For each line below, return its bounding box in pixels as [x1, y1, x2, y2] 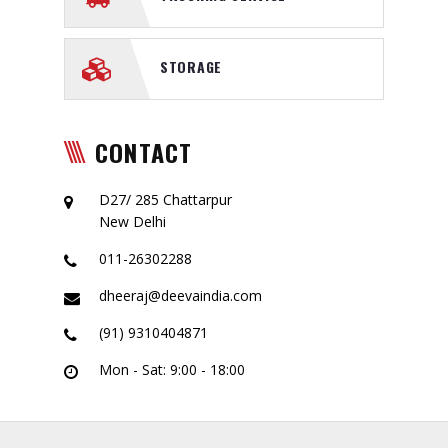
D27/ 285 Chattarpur [99, 189, 232, 209]
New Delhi [99, 211, 166, 231]
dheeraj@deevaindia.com [99, 285, 262, 305]
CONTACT [95, 133, 193, 170]
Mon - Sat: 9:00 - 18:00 [99, 359, 245, 379]
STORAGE [160, 55, 222, 77]
